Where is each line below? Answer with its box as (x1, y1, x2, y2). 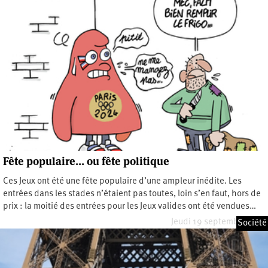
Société (237, 218, 267, 228)
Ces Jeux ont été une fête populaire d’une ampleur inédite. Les (3, 176, 242, 186)
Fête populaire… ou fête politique (3, 154, 169, 168)
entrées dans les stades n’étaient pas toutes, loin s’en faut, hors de (3, 189, 261, 199)
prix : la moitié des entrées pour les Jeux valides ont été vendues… (3, 202, 256, 211)
